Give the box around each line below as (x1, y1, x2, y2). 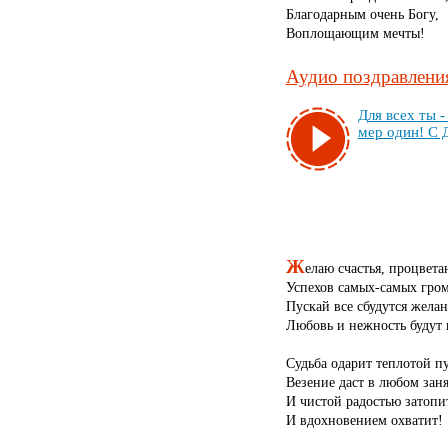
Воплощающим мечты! (285, 25, 425, 42)
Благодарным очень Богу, (285, 6, 439, 23)
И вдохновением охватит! (285, 412, 443, 429)
